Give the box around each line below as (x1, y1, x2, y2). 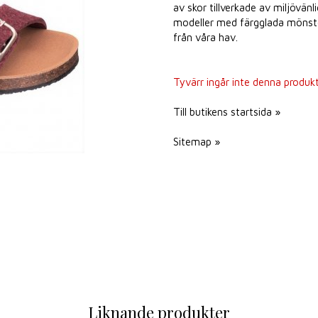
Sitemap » (173, 136, 220, 148)
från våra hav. (173, 31, 238, 43)
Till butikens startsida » (173, 106, 280, 118)
